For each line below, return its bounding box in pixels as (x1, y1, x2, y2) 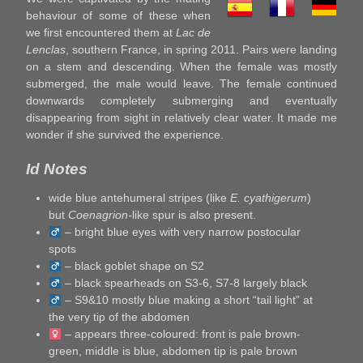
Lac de (176, 25, 211, 39)
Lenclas (26, 42, 66, 56)
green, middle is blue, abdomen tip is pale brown (49, 344, 297, 358)
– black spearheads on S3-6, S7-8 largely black (61, 276, 307, 290)
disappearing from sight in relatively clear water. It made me (26, 110, 337, 124)
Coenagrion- (68, 208, 132, 222)
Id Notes (26, 160, 88, 177)
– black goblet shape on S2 (61, 259, 204, 273)
